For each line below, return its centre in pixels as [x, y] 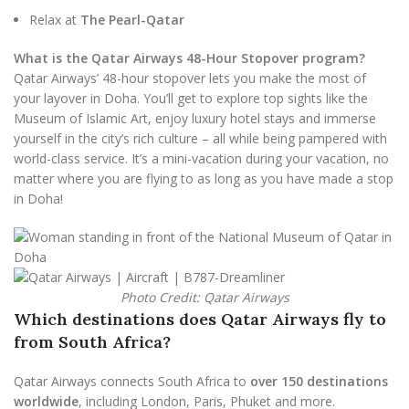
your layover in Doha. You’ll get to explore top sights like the [191, 98]
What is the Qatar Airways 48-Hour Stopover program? [189, 58]
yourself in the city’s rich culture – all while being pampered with [200, 138]
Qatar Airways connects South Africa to [132, 381]
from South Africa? [92, 342]
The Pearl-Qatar [132, 20]
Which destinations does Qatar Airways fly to [200, 319]
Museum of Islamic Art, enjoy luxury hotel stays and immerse [195, 118]
